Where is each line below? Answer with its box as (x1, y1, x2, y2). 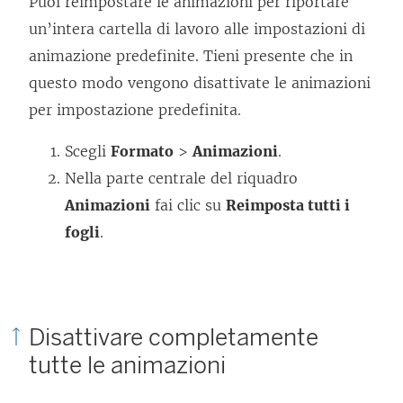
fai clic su (150, 195, 226, 214)
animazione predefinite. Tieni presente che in (29, 46, 353, 65)
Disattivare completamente (29, 322, 318, 352)
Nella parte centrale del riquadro (65, 168, 298, 187)
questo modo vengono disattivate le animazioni (29, 73, 371, 92)
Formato (111, 141, 174, 160)
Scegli (65, 141, 111, 160)
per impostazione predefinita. (29, 100, 241, 119)
